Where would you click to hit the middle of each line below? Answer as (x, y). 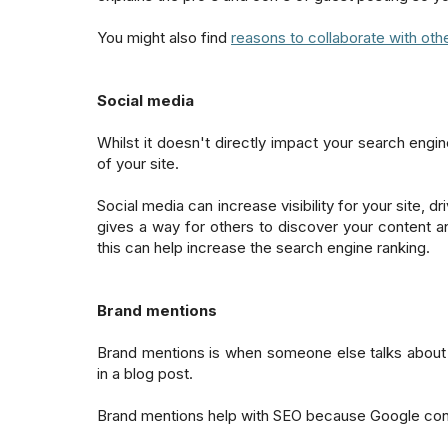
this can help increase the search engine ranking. (263, 247)
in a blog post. (147, 373)
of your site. (140, 163)
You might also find (164, 37)
